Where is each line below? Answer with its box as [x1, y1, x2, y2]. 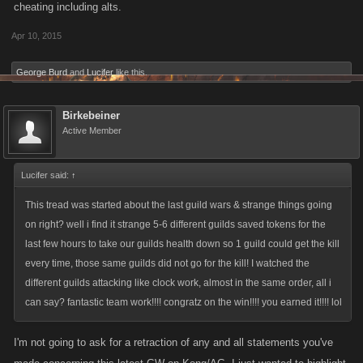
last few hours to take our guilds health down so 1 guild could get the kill [25, 238, 340, 250]
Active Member [62, 126, 122, 135]
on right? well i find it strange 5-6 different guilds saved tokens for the [25, 219, 326, 230]
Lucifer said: [21, 170, 71, 180]
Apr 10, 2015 [11, 31, 62, 41]
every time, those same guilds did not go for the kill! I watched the [25, 258, 310, 269]
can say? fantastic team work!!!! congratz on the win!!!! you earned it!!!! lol [25, 297, 342, 308]
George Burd [16, 67, 67, 77]
